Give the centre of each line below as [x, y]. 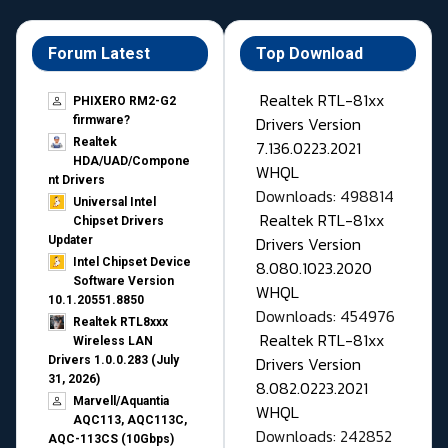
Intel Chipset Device [132, 262]
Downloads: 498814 [325, 196]
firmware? [101, 120]
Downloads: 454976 [325, 316]
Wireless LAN [113, 341]
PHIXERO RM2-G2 [124, 101]
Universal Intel [114, 202]
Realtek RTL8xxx [120, 322]
